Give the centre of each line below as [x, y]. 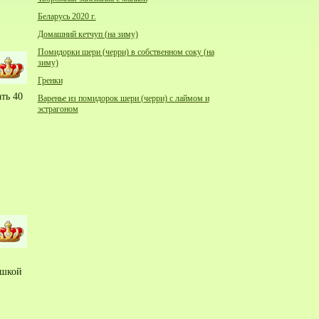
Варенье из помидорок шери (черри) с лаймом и [123, 98]
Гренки [50, 80]
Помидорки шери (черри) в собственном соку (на [126, 52]
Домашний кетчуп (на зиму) [88, 34]
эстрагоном [58, 109]
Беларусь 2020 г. [67, 16]
